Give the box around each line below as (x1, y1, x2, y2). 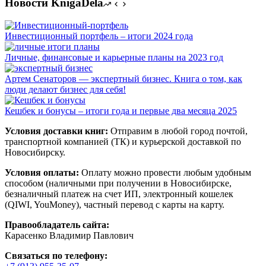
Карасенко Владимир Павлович (5, 230, 134, 241)
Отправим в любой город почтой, (108, 126, 248, 137)
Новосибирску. (5, 147, 65, 158)
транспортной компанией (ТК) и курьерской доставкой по (5, 137, 241, 147)
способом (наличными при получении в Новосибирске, (5, 178, 232, 189)
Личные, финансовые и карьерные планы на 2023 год (5, 52, 223, 63)
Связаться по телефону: (5, 251, 107, 261)
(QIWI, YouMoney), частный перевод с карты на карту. (5, 199, 224, 210)
